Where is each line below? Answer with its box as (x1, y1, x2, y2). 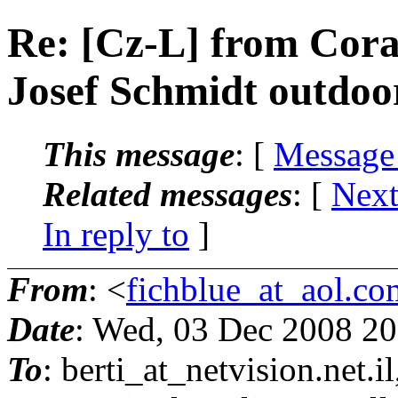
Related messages (43, 174, 292, 213)
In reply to (43, 214, 189, 253)
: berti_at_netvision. (43, 349, 323, 388)
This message (43, 134, 235, 173)
